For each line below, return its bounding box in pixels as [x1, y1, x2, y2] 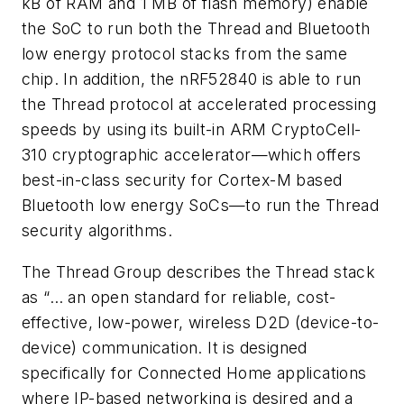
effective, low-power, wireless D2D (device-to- [22, 312, 380, 332]
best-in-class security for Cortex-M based [22, 170, 343, 190]
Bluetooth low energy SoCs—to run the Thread [22, 196, 380, 216]
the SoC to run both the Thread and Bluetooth [22, 19, 371, 39]
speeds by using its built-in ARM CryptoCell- [22, 120, 362, 140]
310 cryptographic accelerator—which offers [22, 145, 362, 165]
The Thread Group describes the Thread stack [22, 262, 376, 281]
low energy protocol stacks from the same [22, 44, 347, 64]
